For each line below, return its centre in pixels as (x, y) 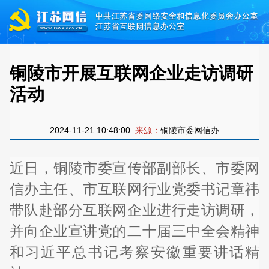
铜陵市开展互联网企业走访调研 (131, 73)
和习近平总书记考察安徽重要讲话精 (134, 252)
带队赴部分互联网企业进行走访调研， (134, 210)
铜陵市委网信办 (190, 131)
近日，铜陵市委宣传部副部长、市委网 (134, 168)
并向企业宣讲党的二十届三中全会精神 (134, 231)
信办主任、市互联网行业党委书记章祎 (134, 189)
